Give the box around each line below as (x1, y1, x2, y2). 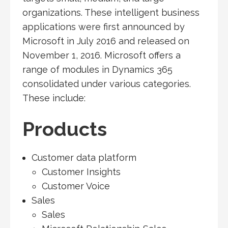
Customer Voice (41, 181, 110, 192)
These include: (22, 93, 85, 104)
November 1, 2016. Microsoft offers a (22, 50, 181, 61)
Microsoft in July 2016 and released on (22, 36, 189, 47)
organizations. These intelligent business (22, 7, 199, 18)
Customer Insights (41, 166, 121, 178)
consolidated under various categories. (22, 78, 191, 90)
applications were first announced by (22, 21, 185, 33)
